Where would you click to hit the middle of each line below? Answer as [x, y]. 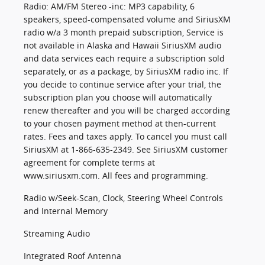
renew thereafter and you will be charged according [127, 111]
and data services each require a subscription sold [124, 59]
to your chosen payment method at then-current [120, 124]
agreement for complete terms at [89, 163]
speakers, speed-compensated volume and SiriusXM [127, 20]
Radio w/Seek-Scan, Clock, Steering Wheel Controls [123, 198]
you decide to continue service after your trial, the [122, 85]
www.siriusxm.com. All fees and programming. [116, 176]
